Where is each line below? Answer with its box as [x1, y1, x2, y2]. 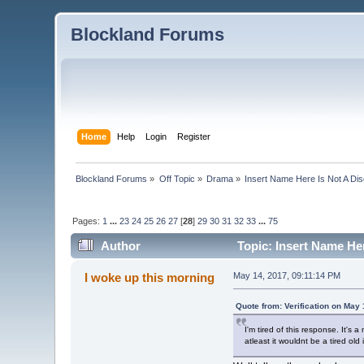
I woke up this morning [84, 271, 214, 285]
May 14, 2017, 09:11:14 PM [232, 271, 340, 281]
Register [176, 131, 210, 141]
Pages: [72, 215, 103, 226]
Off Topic [158, 173, 195, 184]
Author [100, 239, 141, 253]
